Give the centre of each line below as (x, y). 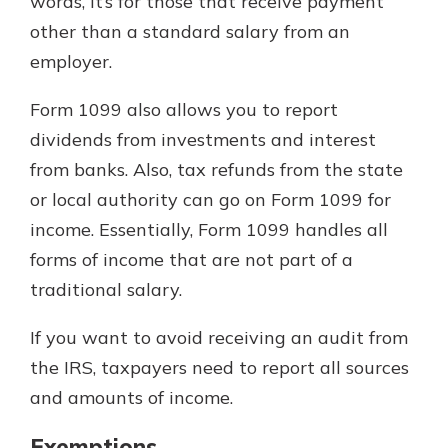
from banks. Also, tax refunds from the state (216, 169)
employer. (71, 61)
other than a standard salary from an (190, 31)
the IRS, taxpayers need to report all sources (219, 367)
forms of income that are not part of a (191, 259)
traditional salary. (106, 289)
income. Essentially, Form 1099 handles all (209, 229)
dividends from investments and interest (203, 139)
